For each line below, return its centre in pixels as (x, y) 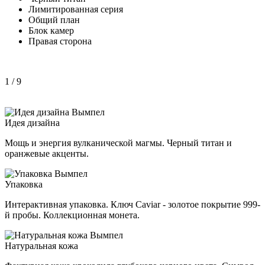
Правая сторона (60, 41)
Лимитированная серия (76, 9)
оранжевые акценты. (47, 153)
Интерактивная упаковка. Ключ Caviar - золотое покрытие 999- (132, 204)
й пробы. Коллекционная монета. (72, 215)
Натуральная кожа (41, 245)
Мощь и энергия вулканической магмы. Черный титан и (118, 143)
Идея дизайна (32, 122)
